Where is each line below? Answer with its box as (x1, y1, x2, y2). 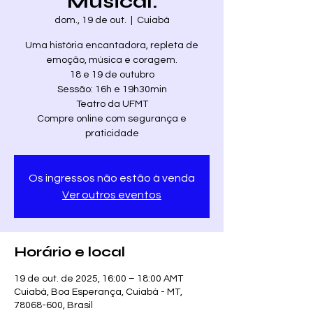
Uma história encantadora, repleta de (25, 41, 198, 50)
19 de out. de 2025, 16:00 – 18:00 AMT (14, 274, 183, 284)
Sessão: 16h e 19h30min (57, 85, 167, 94)
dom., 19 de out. (54, 15, 126, 25)
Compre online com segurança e (37, 114, 187, 124)
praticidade (85, 129, 139, 138)
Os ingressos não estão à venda (29, 173, 195, 184)
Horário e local (14, 243, 125, 261)
